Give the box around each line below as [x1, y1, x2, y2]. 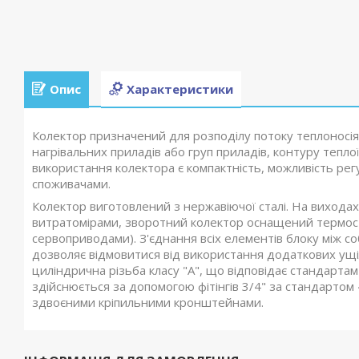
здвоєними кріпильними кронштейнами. [32, 294, 264, 311]
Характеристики [127, 80, 233, 97]
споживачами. [32, 175, 111, 192]
